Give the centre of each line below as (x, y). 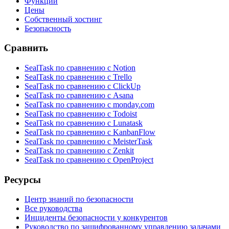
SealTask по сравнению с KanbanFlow (90, 132)
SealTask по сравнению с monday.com (89, 104)
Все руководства (53, 209)
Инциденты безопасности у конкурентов (96, 218)
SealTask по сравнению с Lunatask (84, 123)
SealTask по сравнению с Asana (79, 95)
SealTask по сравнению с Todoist (81, 113)
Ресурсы (22, 179)
